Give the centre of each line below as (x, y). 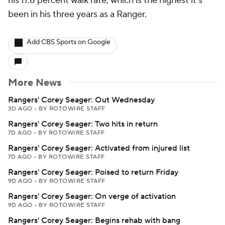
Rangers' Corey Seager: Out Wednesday (81, 100)
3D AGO (21, 109)
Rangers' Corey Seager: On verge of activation (92, 196)
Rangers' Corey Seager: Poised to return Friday (93, 172)
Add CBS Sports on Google (69, 42)
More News (35, 83)
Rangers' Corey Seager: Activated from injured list (99, 148)
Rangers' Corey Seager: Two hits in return (83, 124)
